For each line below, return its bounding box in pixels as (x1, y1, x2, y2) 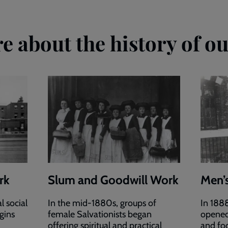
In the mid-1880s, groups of (48, 197, 156, 209)
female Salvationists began (48, 209, 152, 220)
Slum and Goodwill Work (48, 173, 179, 188)
